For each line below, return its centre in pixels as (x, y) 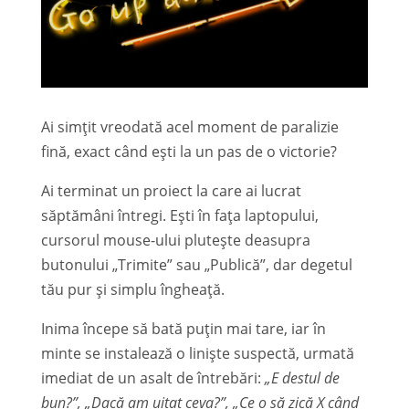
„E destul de (302, 378)
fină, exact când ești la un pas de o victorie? (189, 151)
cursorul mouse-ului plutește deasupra (175, 240)
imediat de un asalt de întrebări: (152, 378)
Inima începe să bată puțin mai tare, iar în (183, 328)
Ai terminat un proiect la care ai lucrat (171, 190)
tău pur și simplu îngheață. (132, 289)
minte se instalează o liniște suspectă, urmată (197, 353)
